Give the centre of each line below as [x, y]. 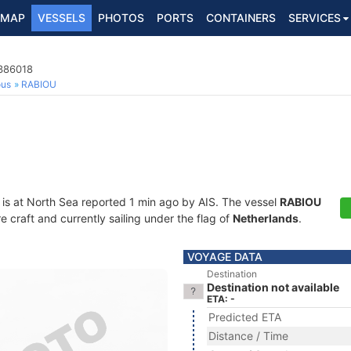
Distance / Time [248, 336]
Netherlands [266, 218]
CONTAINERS [241, 18]
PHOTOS [121, 18]
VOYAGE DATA [225, 257]
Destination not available [273, 287]
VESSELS [62, 18]
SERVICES [315, 18]
